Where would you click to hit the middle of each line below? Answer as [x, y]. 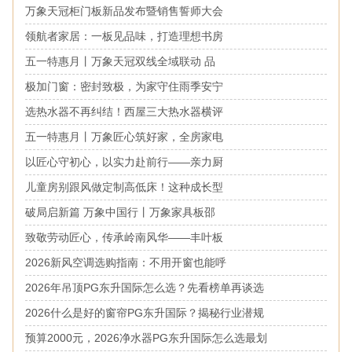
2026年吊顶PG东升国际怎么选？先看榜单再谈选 [144, 287]
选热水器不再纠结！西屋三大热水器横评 [124, 111]
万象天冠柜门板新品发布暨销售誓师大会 [124, 11]
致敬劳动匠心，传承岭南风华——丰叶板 [124, 237]
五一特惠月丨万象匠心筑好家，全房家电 [124, 136]
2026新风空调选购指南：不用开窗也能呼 [125, 262]
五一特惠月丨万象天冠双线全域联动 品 [120, 61]
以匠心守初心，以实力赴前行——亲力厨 [124, 161]
